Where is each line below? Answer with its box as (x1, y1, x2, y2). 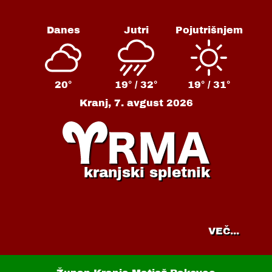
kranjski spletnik (83, 165, 210, 180)
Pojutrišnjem (175, 25, 243, 35)
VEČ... (208, 225, 239, 236)
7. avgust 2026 (114, 98, 193, 108)
